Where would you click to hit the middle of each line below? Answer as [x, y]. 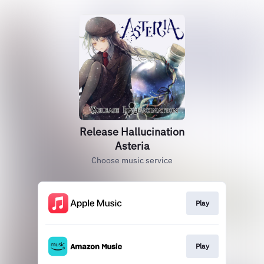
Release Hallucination [132, 132]
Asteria [132, 146]
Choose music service [132, 160]
